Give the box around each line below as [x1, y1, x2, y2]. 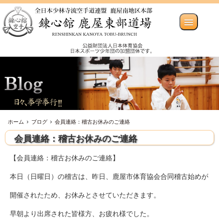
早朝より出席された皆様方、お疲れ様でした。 [10, 210, 153, 218]
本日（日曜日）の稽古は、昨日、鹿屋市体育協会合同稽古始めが [10, 173, 208, 181]
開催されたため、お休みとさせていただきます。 [10, 191, 160, 199]
